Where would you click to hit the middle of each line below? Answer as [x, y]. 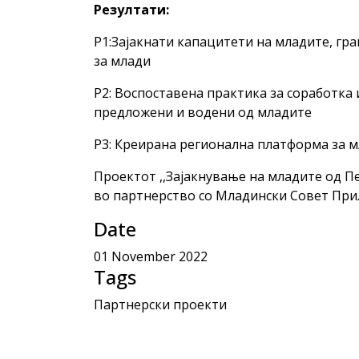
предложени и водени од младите [203, 112]
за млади [122, 61]
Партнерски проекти [160, 305]
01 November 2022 [151, 256]
